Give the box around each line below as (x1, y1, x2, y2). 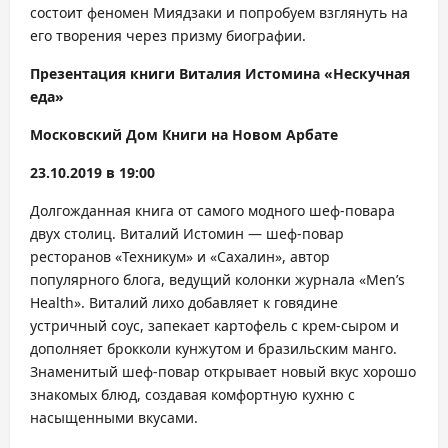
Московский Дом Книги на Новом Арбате (30, 125, 338, 144)
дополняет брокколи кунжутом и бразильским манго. (30, 339, 397, 358)
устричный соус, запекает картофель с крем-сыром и (30, 316, 399, 335)
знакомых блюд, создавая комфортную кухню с (30, 385, 355, 404)
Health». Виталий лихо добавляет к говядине (30, 293, 338, 312)
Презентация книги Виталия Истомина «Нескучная (30, 64, 410, 83)
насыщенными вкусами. (30, 408, 198, 427)
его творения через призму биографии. (30, 26, 306, 45)
